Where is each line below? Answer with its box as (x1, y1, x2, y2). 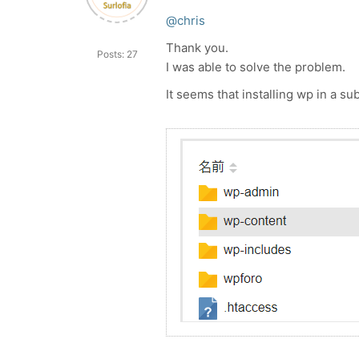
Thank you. (166, 40, 228, 55)
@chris (166, 13, 205, 28)
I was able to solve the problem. (166, 59, 345, 75)
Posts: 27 (96, 48, 138, 60)
